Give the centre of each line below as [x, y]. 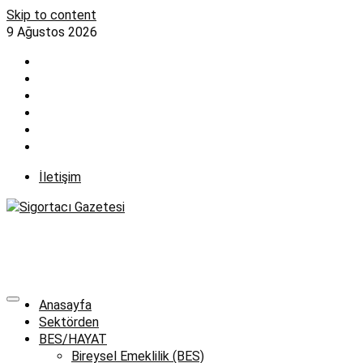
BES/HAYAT [73, 339]
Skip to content [51, 15]
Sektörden [69, 322]
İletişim [60, 177]
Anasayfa [65, 305]
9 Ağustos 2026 [52, 32]
